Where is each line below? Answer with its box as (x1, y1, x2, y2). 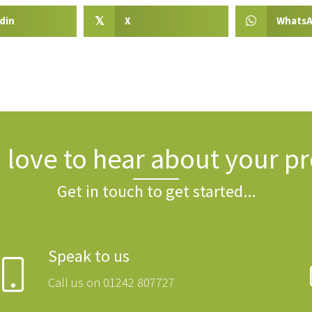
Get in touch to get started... (56, 180, 256, 203)
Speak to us (47, 245, 130, 267)
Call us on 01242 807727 (47, 274, 175, 292)
